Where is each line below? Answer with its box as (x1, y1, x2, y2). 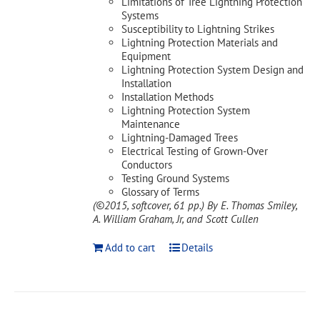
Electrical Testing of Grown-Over (121, 144, 269, 158)
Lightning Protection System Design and (121, 63, 304, 76)
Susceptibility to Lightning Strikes (121, 22, 275, 36)
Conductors (121, 158, 173, 171)
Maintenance (121, 117, 181, 131)
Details (181, 241, 214, 254)
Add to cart (105, 241, 156, 254)
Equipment (121, 49, 171, 63)
